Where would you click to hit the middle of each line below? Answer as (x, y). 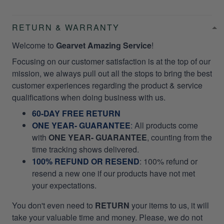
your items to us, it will (169, 205)
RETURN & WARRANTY (66, 27)
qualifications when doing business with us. (90, 97)
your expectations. (64, 185)
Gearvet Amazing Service (104, 45)
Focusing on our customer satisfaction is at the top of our (111, 61)
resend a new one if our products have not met (113, 173)
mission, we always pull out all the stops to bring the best (112, 73)
